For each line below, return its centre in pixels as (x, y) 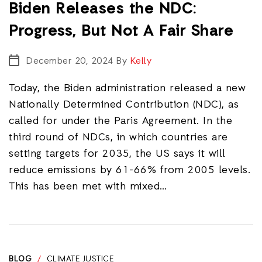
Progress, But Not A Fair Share (124, 32)
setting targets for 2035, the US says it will (117, 154)
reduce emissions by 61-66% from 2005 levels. (130, 170)
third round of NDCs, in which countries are (118, 137)
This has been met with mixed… (88, 187)
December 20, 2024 (70, 61)
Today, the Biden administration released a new (127, 88)
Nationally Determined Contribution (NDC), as (124, 105)
